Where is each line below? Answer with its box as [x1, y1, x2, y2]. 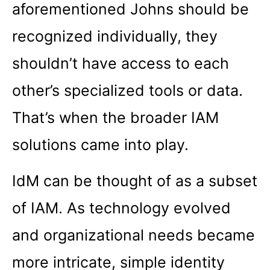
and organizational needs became [12, 225, 255, 244]
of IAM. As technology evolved [12, 198, 231, 217]
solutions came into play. [12, 136, 189, 154]
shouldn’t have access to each [12, 54, 229, 73]
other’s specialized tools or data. [12, 81, 243, 100]
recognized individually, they [12, 27, 218, 46]
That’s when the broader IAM [12, 108, 219, 127]
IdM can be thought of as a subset [12, 171, 257, 190]
